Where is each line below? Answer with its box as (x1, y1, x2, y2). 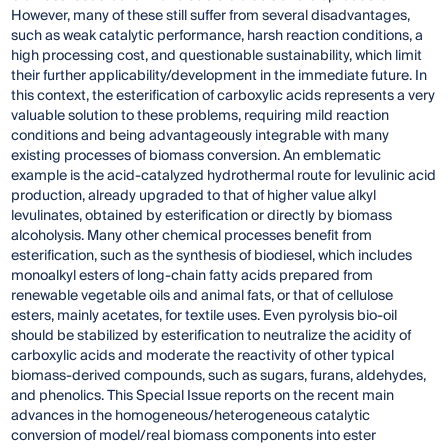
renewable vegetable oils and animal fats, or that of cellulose (11, 284, 394, 309)
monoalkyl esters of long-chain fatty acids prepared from (11, 264, 374, 289)
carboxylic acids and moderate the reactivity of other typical (11, 344, 395, 369)
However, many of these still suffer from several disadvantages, (11, 4, 411, 29)
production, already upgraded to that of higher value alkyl (11, 184, 377, 209)
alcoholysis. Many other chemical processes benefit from (11, 224, 373, 249)
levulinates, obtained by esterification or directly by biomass (11, 204, 393, 229)
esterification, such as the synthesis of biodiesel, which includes (11, 244, 413, 269)
